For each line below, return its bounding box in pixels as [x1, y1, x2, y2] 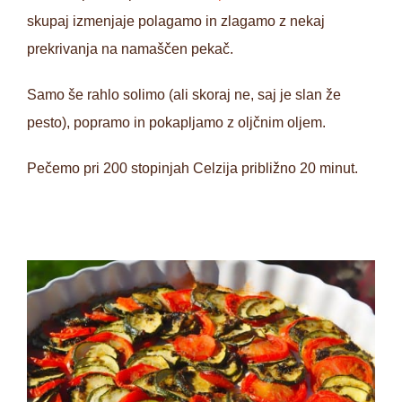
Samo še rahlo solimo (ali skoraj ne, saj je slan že [27, 87, 341, 102]
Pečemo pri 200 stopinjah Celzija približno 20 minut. [27, 161, 358, 176]
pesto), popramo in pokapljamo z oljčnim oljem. [27, 115, 326, 130]
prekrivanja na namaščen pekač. [27, 41, 233, 57]
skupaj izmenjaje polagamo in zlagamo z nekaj [27, 13, 325, 29]
